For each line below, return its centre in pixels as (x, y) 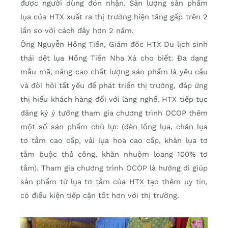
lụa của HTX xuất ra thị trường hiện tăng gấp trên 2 (114, 17)
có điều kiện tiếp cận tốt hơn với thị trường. (100, 196)
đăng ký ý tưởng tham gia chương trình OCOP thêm (114, 113)
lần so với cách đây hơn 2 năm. (77, 31)
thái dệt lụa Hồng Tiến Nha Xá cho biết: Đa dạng (114, 58)
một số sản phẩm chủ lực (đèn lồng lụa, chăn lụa (114, 127)
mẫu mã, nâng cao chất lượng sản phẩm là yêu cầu (114, 72)
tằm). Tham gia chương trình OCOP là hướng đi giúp (114, 168)
